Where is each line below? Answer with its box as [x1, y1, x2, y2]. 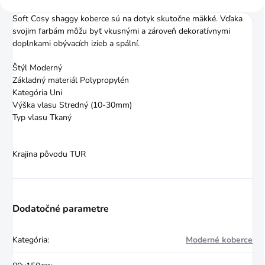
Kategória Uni [12, 86, 62, 98]
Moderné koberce [186, 234, 253, 245]
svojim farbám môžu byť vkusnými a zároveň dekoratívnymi [12, 25, 230, 37]
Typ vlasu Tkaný [12, 111, 72, 123]
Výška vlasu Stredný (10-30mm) [12, 99, 132, 111]
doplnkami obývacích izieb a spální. [12, 37, 142, 49]
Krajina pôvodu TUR [12, 148, 86, 160]
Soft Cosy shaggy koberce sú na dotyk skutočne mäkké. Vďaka [12, 12, 243, 24]
